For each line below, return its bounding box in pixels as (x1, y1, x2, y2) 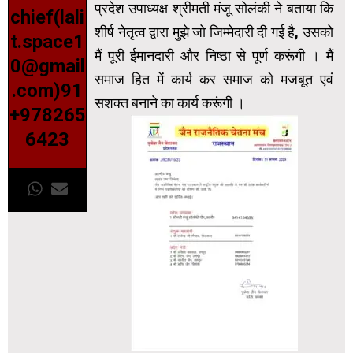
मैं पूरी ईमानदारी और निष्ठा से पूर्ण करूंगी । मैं (95, 47, 333, 65)
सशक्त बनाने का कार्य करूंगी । (95, 95, 245, 112)
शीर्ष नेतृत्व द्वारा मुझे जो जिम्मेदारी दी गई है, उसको (95, 24, 333, 41)
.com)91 (12, 80, 83, 102)
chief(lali (10, 6, 84, 29)
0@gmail (9, 55, 85, 78)
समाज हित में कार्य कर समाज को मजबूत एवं (95, 71, 333, 88)
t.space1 (10, 31, 84, 54)
